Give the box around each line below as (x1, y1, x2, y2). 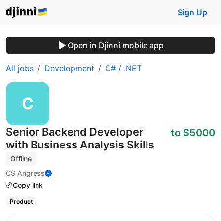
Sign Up (178, 7, 207, 17)
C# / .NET (105, 63, 142, 73)
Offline (10, 154, 32, 163)
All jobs (6, 63, 34, 73)
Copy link (13, 181, 43, 189)
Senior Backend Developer (6, 125, 144, 138)
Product (9, 198, 33, 206)
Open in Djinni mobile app (67, 40, 164, 50)
